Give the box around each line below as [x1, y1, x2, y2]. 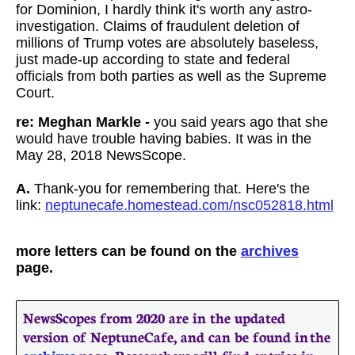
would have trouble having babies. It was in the [16, 131, 311, 147]
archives [241, 243, 299, 259]
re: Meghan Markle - [16, 114, 150, 130]
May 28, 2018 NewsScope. [16, 147, 186, 163]
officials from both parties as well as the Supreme [16, 68, 326, 84]
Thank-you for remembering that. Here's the [30, 181, 310, 197]
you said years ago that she [150, 114, 328, 130]
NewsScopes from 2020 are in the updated [23, 307, 285, 327]
